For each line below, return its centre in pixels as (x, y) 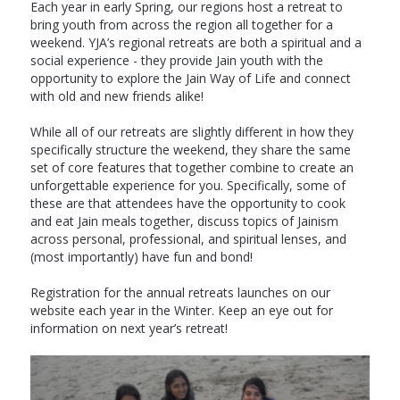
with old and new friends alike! (117, 96)
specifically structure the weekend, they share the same (190, 150)
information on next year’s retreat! (129, 329)
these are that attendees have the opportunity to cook (187, 204)
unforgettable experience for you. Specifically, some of (187, 186)
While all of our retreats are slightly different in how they (192, 132)
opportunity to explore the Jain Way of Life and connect (190, 79)
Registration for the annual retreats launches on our (180, 293)
